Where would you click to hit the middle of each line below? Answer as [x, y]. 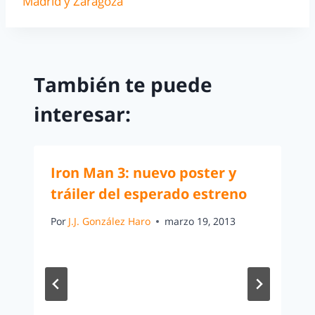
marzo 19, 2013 [200, 221]
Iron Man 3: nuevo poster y [143, 172]
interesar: [82, 114]
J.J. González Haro [110, 221]
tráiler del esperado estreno [149, 193]
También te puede [123, 84]
